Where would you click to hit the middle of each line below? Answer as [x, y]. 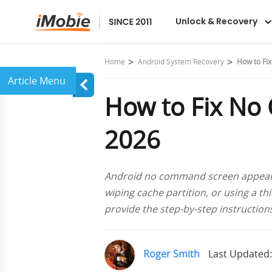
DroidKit [158, 18]
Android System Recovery [181, 62]
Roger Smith [172, 254]
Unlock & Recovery [216, 21]
